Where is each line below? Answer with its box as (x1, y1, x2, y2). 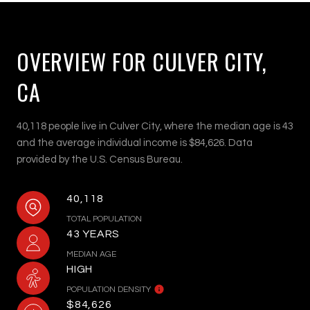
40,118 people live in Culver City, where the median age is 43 (17, 120, 293, 131)
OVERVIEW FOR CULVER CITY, (17, 44, 267, 77)
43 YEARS (66, 228, 120, 239)
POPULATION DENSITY (66, 284, 151, 294)
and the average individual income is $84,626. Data (17, 137, 253, 148)
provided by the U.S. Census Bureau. (17, 154, 183, 165)
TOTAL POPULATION (66, 214, 142, 224)
